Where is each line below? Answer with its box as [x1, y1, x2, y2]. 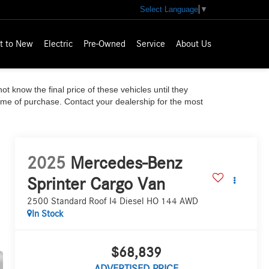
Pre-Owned [83, 39, 125, 49]
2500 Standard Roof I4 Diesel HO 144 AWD [27, 196, 199, 207]
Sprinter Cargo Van [27, 175, 166, 194]
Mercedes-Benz [70, 154, 183, 173]
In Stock [32, 209, 64, 219]
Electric [44, 39, 73, 49]
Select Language [140, 5, 198, 14]
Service [136, 39, 165, 49]
